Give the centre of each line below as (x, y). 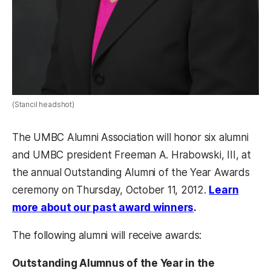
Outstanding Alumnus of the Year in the (113, 263)
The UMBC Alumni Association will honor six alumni (130, 137)
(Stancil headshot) (43, 105)
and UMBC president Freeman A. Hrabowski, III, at (132, 155)
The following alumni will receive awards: (107, 235)
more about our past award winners (103, 207)
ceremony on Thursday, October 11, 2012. (111, 190)
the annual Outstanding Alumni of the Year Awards (131, 172)
